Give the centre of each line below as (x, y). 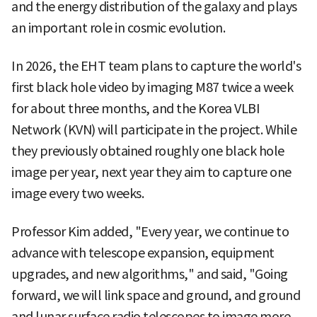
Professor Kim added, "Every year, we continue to (150, 231)
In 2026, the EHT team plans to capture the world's (156, 66)
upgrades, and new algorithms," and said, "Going (150, 274)
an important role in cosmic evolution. (118, 28)
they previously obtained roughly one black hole (148, 151)
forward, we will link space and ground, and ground (156, 295)
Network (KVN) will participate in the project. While (154, 129)
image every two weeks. (77, 193)
